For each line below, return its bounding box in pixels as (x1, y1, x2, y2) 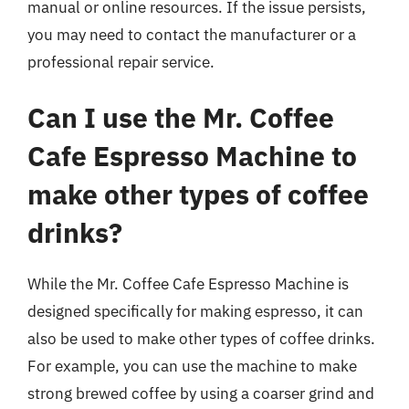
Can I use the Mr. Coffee (27, 100, 334, 135)
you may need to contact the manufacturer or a (27, 24, 356, 45)
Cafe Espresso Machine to (27, 138, 357, 173)
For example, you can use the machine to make (27, 356, 357, 376)
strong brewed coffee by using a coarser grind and (27, 383, 374, 404)
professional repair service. (27, 51, 215, 72)
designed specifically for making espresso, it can (27, 301, 363, 321)
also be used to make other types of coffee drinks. (27, 329, 375, 349)
